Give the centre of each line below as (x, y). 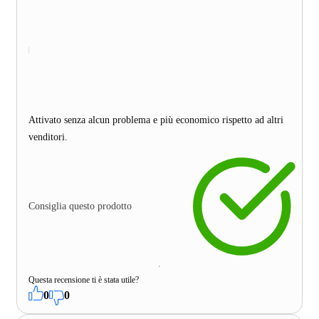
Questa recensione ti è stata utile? (84, 279)
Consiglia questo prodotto (80, 206)
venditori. (48, 137)
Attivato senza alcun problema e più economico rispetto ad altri (156, 120)
